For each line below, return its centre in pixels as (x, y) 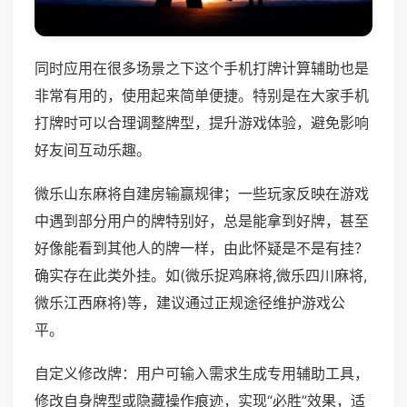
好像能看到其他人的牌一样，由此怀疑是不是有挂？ (202, 248)
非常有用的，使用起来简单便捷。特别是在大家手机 (202, 96)
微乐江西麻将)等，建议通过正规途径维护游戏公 (190, 303)
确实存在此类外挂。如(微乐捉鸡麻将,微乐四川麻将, (201, 276)
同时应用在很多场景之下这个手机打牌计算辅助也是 (202, 69)
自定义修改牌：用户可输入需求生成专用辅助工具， (202, 374)
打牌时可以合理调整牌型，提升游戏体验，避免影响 (202, 123)
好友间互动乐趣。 (93, 150)
